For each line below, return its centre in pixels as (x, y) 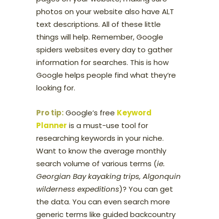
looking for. (56, 88)
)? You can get (146, 189)
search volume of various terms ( (97, 163)
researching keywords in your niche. (100, 138)
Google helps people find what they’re (106, 75)
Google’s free (90, 112)
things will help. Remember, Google (100, 37)
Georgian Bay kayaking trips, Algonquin (109, 176)
